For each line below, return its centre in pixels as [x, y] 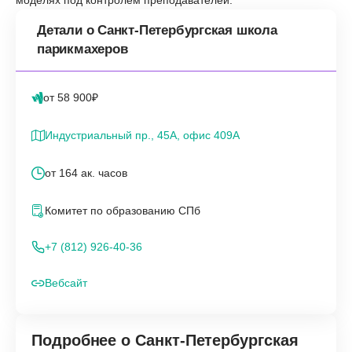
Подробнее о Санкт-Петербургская [165, 340]
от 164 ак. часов [86, 173]
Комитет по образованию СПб [123, 211]
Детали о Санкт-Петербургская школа [157, 30]
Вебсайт [66, 282]
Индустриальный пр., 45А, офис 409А [142, 135]
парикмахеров [82, 49]
